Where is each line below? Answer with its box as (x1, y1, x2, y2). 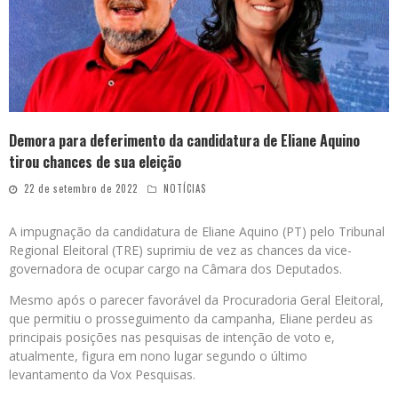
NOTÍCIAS (163, 181, 206, 195)
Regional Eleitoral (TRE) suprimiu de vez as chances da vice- (9, 242, 352, 259)
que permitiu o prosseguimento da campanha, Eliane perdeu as (9, 310, 373, 327)
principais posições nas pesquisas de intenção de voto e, (9, 329, 335, 346)
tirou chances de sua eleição (9, 151, 181, 172)
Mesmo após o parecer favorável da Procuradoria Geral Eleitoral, (9, 291, 384, 308)
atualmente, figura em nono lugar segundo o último (9, 347, 307, 364)
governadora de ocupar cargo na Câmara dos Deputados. (9, 260, 342, 277)
